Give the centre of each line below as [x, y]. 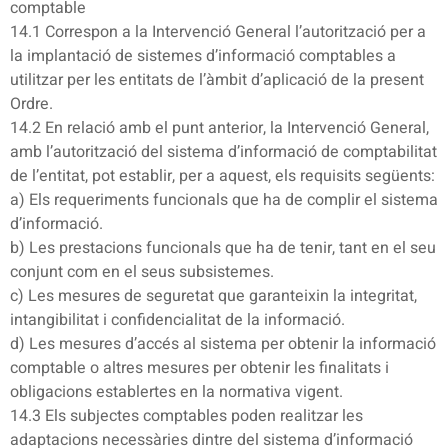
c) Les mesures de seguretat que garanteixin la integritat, [213, 295]
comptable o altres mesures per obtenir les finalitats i [199, 367]
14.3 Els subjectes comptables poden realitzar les [186, 415]
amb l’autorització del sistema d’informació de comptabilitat [223, 151]
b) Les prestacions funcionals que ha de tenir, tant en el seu [223, 247]
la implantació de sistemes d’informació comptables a [203, 55]
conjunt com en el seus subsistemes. [142, 271]
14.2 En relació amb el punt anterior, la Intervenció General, [219, 127]
